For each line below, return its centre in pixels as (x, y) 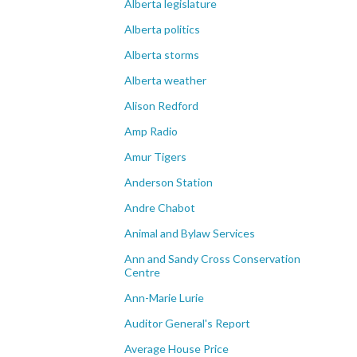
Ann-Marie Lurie (164, 298)
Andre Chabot (160, 208)
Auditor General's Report (187, 323)
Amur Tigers (155, 157)
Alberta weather (165, 80)
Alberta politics (162, 29)
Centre (142, 272)
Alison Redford (161, 106)
